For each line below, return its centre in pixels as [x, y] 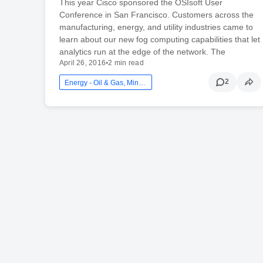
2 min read [126, 63]
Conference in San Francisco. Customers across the [156, 14]
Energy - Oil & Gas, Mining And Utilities [142, 82]
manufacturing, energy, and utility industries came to [156, 27]
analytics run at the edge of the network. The [142, 51]
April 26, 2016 [82, 63]
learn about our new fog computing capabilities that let [159, 39]
